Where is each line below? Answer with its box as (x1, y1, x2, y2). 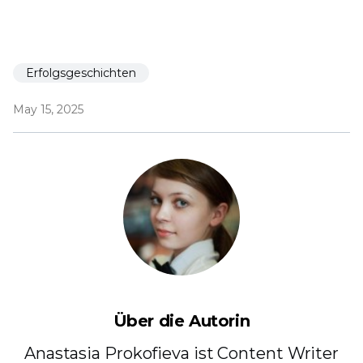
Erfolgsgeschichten (26, 66, 136, 81)
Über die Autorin (113, 311, 250, 331)
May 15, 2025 (13, 102, 83, 117)
